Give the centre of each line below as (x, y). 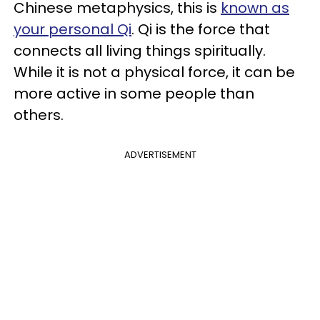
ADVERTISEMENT (160, 155)
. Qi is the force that (201, 29)
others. (40, 115)
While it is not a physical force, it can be (154, 72)
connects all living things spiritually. (140, 51)
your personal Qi (72, 29)
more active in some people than (134, 94)
